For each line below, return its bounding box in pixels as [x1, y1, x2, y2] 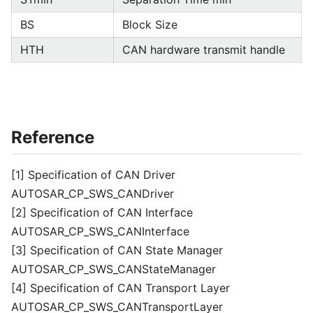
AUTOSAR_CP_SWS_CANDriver [11, 187, 174, 201]
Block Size [122, 17, 177, 31]
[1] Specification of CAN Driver [11, 168, 175, 182]
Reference [11, 127, 94, 147]
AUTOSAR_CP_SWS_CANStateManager [11, 262, 216, 276]
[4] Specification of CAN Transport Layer [11, 281, 230, 295]
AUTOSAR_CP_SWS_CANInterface [11, 224, 189, 238]
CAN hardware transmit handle [122, 43, 285, 57]
